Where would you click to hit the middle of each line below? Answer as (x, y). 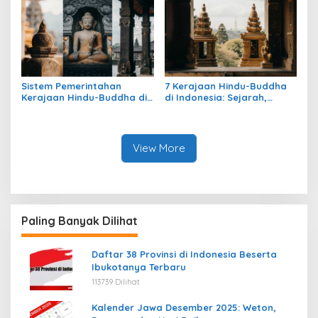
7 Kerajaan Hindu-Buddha (225, 86)
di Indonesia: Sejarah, (215, 98)
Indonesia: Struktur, (68, 109)
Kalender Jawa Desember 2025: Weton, (184, 308)
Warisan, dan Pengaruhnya (229, 109)
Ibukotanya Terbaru (139, 267)
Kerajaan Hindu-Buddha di (84, 98)
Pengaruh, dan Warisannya (86, 120)
